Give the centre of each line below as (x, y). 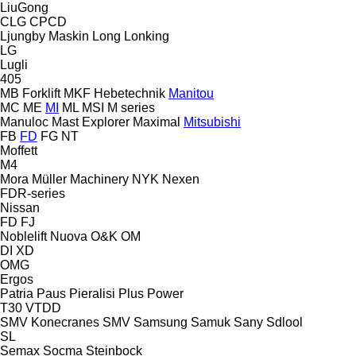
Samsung (161, 322)
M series (131, 107)
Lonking (147, 36)
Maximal (157, 122)
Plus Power (151, 293)
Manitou (191, 93)
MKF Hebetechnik (114, 93)
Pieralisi (92, 293)
